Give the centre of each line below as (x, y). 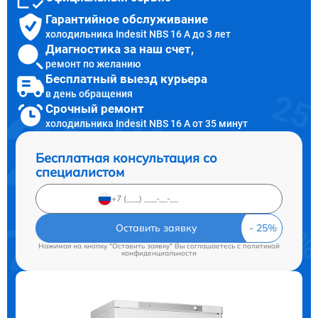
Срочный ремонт (95, 109)
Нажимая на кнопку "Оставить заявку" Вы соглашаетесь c (141, 246)
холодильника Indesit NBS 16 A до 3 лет (138, 34)
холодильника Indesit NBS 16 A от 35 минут (147, 124)
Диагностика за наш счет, (120, 49)
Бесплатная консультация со (126, 158)
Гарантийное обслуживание (127, 20)
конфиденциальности (159, 253)
